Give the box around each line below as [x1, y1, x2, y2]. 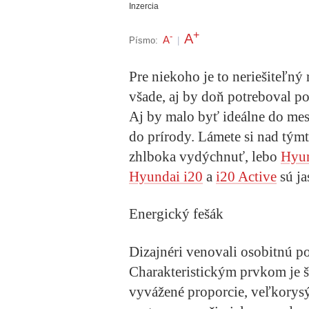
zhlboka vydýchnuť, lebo [129, 148, 281, 166]
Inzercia [129, 1, 159, 11]
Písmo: [129, 34, 158, 46]
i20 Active [216, 168, 277, 186]
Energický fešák [129, 206, 223, 223]
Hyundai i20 [129, 168, 203, 186]
